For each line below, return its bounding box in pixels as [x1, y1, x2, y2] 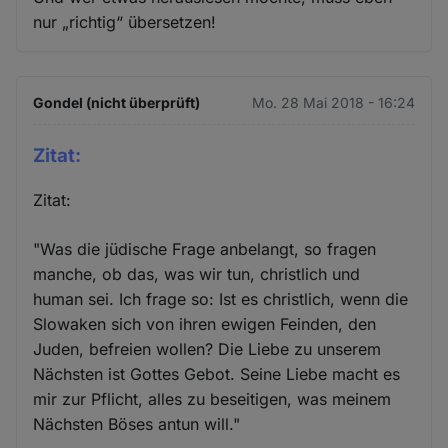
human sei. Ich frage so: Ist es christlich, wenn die [33, 289, 409, 310]
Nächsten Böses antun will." [33, 414, 241, 435]
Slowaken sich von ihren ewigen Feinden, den [33, 314, 377, 335]
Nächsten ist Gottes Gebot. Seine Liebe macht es [33, 364, 401, 385]
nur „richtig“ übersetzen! [33, 11, 217, 32]
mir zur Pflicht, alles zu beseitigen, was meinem [33, 389, 392, 410]
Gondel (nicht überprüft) [33, 93, 201, 111]
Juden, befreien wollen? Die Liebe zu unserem [33, 339, 382, 360]
